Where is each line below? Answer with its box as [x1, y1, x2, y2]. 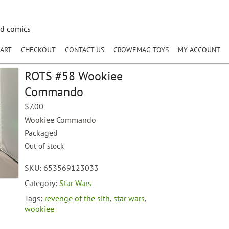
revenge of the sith [44, 193, 110, 203]
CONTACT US [65, 45, 104, 54]
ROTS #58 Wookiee [25, 68, 123, 84]
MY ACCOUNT [178, 45, 220, 54]
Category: [25, 178, 60, 188]
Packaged [25, 128, 58, 138]
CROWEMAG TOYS [113, 45, 169, 54]
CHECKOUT [21, 45, 56, 54]
